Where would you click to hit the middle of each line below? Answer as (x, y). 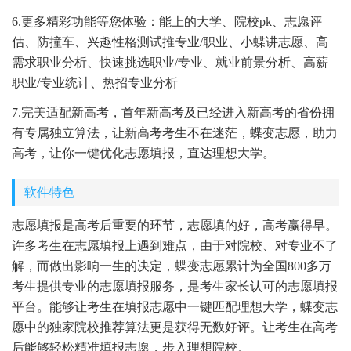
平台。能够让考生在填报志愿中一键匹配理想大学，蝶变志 (175, 307)
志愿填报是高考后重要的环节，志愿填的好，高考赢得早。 (175, 225)
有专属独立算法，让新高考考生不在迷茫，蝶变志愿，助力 (175, 133)
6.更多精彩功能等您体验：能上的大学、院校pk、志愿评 (167, 22)
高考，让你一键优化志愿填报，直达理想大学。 (143, 153)
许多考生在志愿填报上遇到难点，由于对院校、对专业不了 (175, 246)
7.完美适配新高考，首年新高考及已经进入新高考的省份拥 (173, 112)
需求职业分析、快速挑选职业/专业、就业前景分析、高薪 (170, 62)
